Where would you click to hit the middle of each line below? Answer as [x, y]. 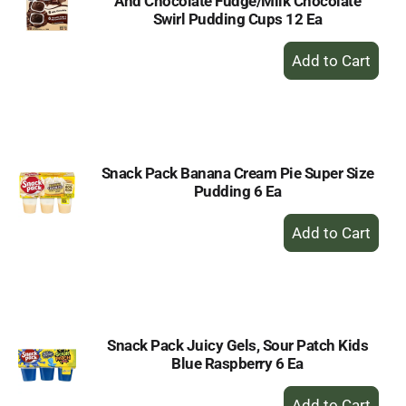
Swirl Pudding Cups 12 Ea [237, 19]
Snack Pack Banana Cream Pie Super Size [237, 173]
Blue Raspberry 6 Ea [237, 363]
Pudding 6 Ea [237, 191]
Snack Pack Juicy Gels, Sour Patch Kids [237, 345]
